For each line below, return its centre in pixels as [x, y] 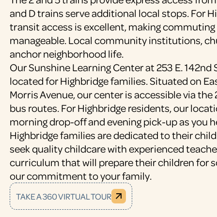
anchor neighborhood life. [67, 54]
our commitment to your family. [81, 176]
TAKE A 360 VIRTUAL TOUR [64, 196]
